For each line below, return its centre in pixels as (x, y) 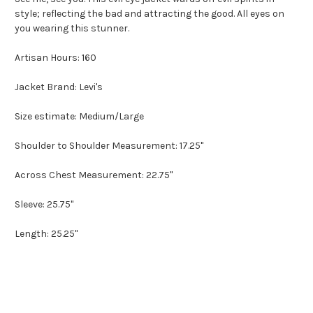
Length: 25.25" (47, 234)
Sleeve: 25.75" (44, 205)
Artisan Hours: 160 (56, 58)
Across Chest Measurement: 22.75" (95, 175)
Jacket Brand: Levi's (59, 87)
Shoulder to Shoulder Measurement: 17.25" (109, 146)
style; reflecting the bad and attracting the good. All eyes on (150, 14)
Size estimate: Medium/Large (79, 117)
